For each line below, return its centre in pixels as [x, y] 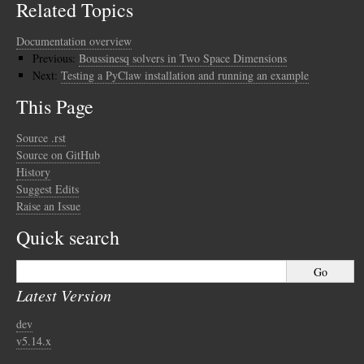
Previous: [56, 58]
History [33, 172]
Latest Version [64, 295]
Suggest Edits [48, 189]
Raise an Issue [48, 206]
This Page [55, 106]
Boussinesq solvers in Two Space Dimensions [183, 58]
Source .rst [41, 138]
